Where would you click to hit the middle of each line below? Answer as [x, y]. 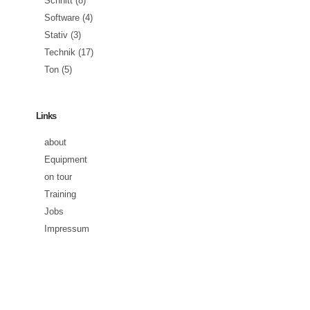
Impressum [67, 229]
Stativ [56, 35]
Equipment [66, 160]
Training [60, 194]
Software [62, 18]
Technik [60, 53]
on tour [58, 177]
